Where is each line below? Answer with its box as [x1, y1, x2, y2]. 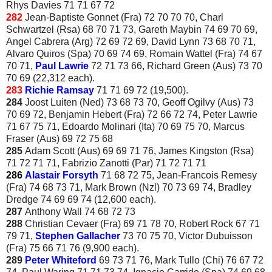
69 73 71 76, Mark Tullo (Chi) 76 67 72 [97, 254, 263, 265]
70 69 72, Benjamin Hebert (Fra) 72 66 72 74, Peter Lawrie [6, 109, 257, 120]
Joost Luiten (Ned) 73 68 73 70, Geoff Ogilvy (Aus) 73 [25, 97, 254, 107]
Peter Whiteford [25, 254, 97, 265]
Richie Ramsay [25, 84, 94, 95]
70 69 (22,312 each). [6, 72, 95, 83]
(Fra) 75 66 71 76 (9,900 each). [6, 242, 139, 253]
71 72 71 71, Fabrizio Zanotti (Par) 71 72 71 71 [6, 157, 206, 168]
